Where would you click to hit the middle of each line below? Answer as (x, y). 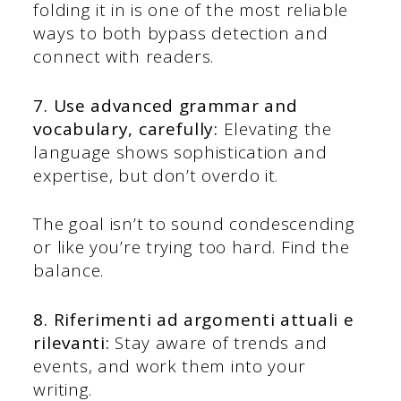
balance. (69, 271)
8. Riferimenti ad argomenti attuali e (194, 319)
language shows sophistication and (180, 152)
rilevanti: (72, 342)
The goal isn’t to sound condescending (194, 224)
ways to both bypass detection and (181, 34)
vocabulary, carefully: (126, 128)
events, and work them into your (170, 366)
